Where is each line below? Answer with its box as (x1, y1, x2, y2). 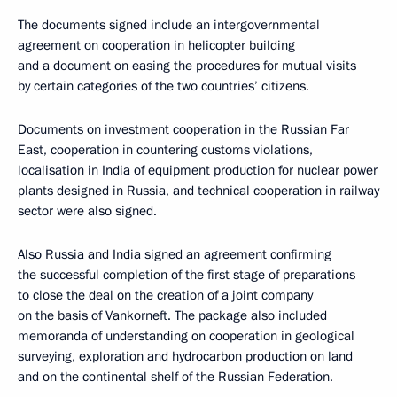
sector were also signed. (18, 201, 157, 220)
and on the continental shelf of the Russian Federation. (18, 367, 333, 385)
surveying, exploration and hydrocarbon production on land (18, 346, 353, 365)
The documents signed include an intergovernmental (18, 15, 320, 34)
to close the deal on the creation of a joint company (18, 285, 313, 304)
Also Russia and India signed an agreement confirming (18, 245, 331, 263)
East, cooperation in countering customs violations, (18, 140, 313, 159)
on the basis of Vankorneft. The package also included (18, 306, 327, 324)
